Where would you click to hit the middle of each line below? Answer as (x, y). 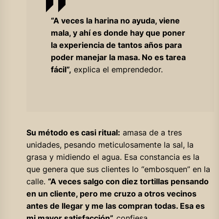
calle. (37, 182)
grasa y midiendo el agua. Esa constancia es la (113, 157)
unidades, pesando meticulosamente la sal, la (110, 145)
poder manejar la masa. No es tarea (118, 57)
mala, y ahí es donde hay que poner (118, 33)
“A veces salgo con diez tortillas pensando (128, 182)
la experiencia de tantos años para (116, 45)
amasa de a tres (151, 133)
